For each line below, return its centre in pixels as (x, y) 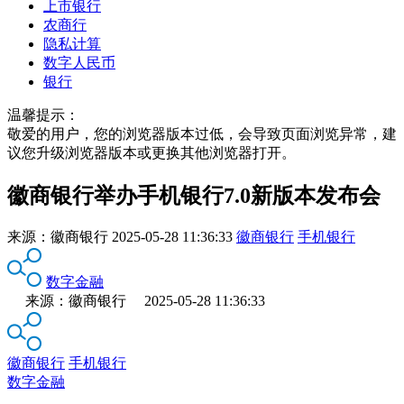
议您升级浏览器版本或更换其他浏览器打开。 (151, 152)
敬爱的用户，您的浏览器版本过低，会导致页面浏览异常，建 (202, 133)
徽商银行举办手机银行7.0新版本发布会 (194, 195)
